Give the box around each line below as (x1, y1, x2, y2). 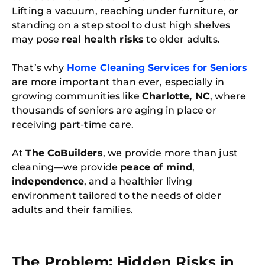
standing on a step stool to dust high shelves (12, 20, 231, 31)
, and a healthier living (83, 176, 192, 187)
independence (12, 176, 84, 187)
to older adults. (144, 34, 220, 45)
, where (210, 91, 247, 102)
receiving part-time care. (12, 119, 134, 130)
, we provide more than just (102, 147, 238, 159)
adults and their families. (12, 204, 134, 215)
